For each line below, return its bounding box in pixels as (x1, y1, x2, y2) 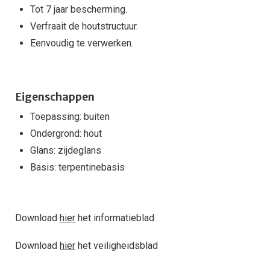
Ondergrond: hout (30, 128, 102, 139)
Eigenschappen (15, 90, 95, 104)
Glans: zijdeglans (30, 145, 101, 156)
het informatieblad (75, 212, 154, 224)
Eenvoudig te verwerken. (30, 37, 133, 49)
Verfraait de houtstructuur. (30, 20, 138, 32)
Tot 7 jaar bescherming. (30, 4, 127, 15)
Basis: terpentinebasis (30, 162, 125, 173)
